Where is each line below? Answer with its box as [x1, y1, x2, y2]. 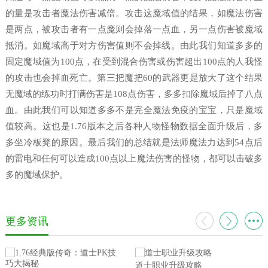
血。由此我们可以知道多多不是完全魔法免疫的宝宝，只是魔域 [5, 105, 263, 115]
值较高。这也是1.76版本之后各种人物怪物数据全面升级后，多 [5, 121, 263, 131]
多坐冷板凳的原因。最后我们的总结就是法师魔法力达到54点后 [5, 138, 263, 147]
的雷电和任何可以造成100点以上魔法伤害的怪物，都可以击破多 [5, 154, 263, 163]
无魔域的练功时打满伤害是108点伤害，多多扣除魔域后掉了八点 [5, 89, 263, 99]
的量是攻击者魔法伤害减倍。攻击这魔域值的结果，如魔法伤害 [5, 8, 263, 18]
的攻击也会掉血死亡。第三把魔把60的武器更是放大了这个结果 [5, 73, 263, 83]
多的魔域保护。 [5, 170, 68, 179]
